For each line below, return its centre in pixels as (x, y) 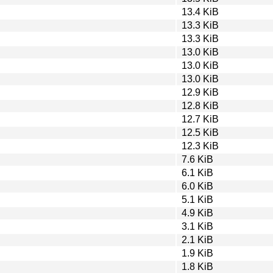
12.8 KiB (200, 105)
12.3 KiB (200, 146)
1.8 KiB (197, 266)
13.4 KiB (200, 12)
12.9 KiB (200, 92)
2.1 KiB (197, 239)
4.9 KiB (197, 213)
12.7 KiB (200, 119)
